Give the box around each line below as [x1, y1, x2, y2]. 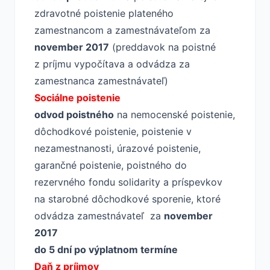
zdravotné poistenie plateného [34, 7, 174, 19]
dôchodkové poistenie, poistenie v [34, 125, 192, 137]
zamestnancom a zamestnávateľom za [34, 24, 210, 36]
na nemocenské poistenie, [114, 108, 235, 121]
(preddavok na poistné [109, 41, 216, 53]
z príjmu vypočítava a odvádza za [34, 58, 190, 70]
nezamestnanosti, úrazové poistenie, [34, 142, 201, 154]
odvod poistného [34, 108, 114, 121]
